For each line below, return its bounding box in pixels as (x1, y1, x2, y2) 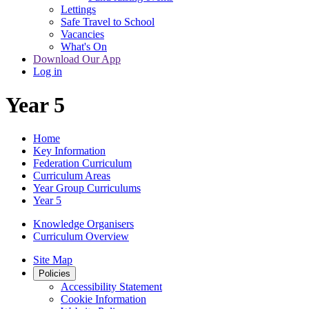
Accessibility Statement (61, 281, 162, 293)
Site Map (33, 254, 72, 266)
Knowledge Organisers (33, 218, 134, 230)
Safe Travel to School (61, 15, 154, 28)
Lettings (61, 3, 96, 15)
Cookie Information (61, 293, 146, 306)
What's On (61, 40, 107, 52)
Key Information (33, 145, 106, 157)
